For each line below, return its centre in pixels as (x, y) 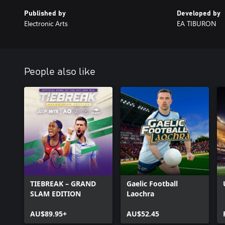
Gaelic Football (152, 184)
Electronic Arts (46, 23)
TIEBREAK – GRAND (63, 184)
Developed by (199, 14)
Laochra (140, 194)
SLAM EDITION (55, 194)
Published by (45, 14)
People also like (60, 72)
